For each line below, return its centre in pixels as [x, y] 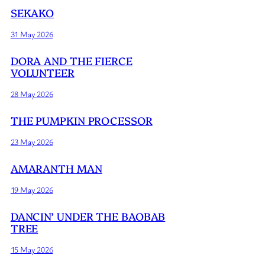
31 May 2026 [32, 34]
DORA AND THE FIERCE [71, 61]
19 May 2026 [32, 189]
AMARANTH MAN [56, 168]
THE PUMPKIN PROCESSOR [81, 120]
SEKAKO [32, 13]
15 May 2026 [32, 249]
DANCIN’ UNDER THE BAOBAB [88, 216]
